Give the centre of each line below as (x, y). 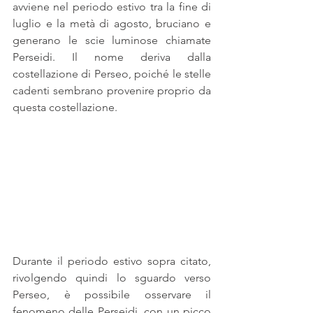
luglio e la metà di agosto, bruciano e (112, 24)
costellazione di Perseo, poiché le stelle (112, 74)
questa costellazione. (65, 108)
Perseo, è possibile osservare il (112, 294)
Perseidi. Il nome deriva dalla (112, 57)
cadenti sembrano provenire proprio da (112, 91)
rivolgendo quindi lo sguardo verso (112, 277)
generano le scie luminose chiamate (112, 41)
